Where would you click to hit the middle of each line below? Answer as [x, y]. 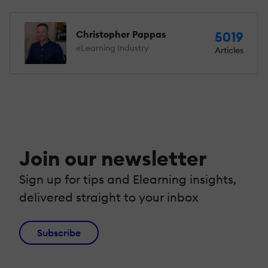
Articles [229, 51]
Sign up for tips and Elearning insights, [128, 179]
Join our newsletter [113, 158]
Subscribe [59, 232]
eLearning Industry [112, 48]
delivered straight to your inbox [109, 197]
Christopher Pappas [121, 34]
